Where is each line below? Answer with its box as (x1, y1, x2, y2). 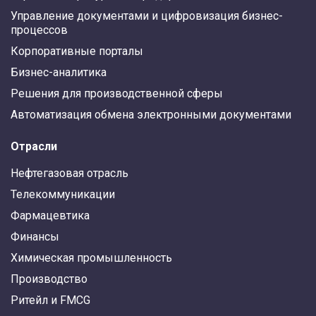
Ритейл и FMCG (11, 293, 90, 308)
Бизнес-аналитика (11, 66, 107, 80)
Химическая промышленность (11, 251, 172, 265)
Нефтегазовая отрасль (11, 166, 128, 181)
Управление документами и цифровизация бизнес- (11, 9, 283, 23)
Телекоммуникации (11, 188, 115, 202)
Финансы (11, 230, 59, 244)
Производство (11, 272, 87, 286)
